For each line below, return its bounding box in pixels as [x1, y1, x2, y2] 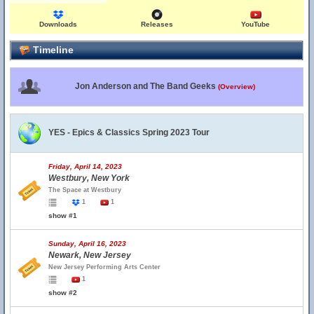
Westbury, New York [48, 173, 130, 183]
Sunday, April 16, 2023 [48, 240, 126, 247]
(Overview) [217, 83, 255, 90]
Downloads [39, 20, 78, 28]
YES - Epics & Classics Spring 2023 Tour [48, 128, 210, 137]
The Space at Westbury [48, 186, 121, 193]
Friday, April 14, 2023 [48, 163, 122, 170]
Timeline [30, 44, 74, 55]
